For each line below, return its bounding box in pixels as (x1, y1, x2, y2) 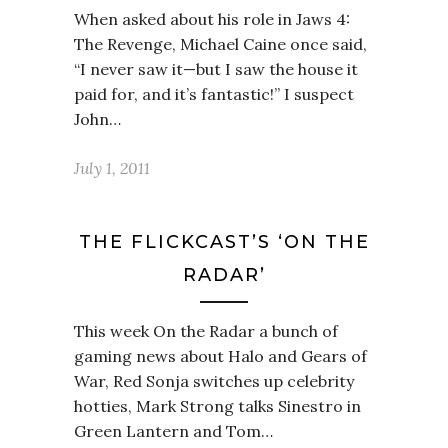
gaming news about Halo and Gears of (74, 346, 367, 366)
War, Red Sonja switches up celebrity (74, 371, 354, 391)
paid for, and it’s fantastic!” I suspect (74, 84, 354, 104)
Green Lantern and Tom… (74, 421, 273, 441)
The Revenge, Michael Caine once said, (74, 34, 367, 54)
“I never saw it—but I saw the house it (74, 59, 358, 79)
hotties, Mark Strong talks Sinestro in (74, 396, 361, 416)
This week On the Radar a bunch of (74, 321, 338, 341)
